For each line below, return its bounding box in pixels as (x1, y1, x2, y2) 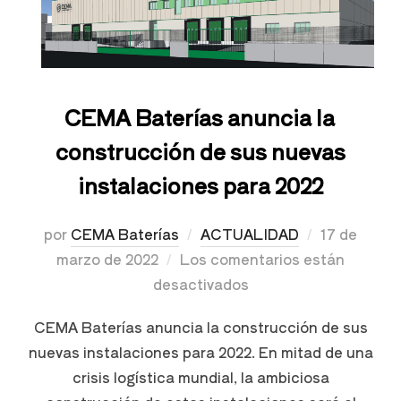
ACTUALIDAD (200, 222, 299, 244)
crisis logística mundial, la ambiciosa (72, 365, 329, 388)
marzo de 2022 (56, 247, 158, 269)
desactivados (152, 272, 249, 294)
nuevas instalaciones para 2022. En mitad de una (28, 340, 373, 363)
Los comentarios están (180, 247, 345, 269)
